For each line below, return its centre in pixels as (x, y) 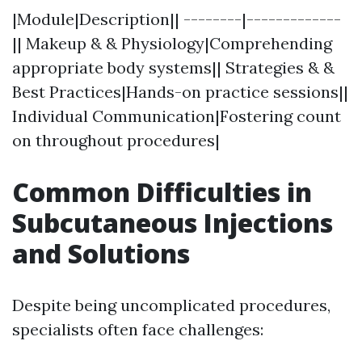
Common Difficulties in (162, 192)
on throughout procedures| (116, 140)
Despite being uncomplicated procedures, (171, 305)
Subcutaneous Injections (173, 222)
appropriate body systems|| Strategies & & (173, 67)
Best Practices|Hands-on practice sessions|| (180, 91)
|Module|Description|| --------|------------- (177, 19)
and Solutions (101, 253)
